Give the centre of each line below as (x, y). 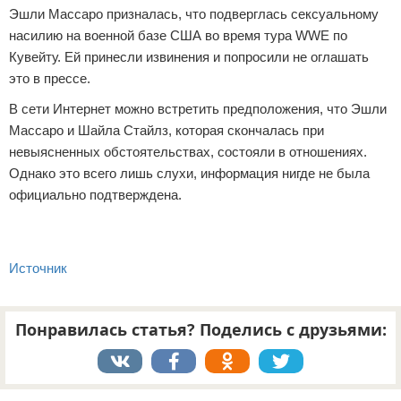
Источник (38, 268)
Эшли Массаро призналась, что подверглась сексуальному (194, 14)
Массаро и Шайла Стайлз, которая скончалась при (166, 130)
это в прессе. (50, 78)
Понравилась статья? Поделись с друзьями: (200, 329)
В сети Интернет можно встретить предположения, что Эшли (198, 109)
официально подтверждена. (95, 195)
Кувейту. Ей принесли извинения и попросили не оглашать (189, 57)
